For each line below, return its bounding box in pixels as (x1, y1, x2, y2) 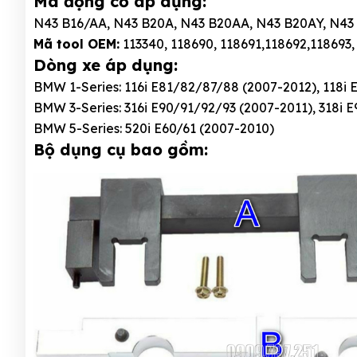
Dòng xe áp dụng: (33, 55, 182, 76)
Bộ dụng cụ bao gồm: (33, 139, 218, 160)
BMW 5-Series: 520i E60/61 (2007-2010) (33, 120, 277, 137)
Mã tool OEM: (33, 36, 120, 53)
